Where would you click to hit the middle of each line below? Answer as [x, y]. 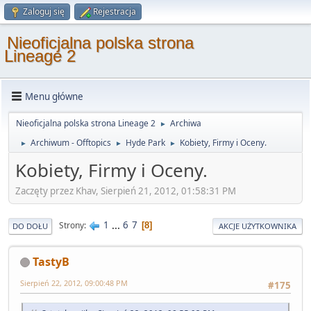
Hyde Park [145, 143]
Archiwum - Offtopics [71, 143]
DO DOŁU [30, 226]
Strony [72, 226]
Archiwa [186, 123]
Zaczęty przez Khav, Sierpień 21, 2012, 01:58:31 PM [126, 191]
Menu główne [54, 96]
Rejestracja [115, 11]
